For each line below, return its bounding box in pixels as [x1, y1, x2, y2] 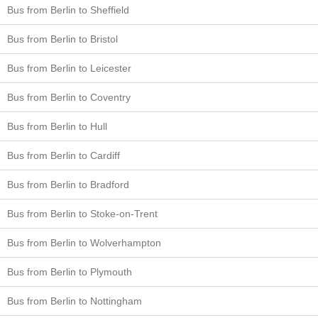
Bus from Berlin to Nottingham [7, 295, 142, 307]
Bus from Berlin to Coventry [7, 91, 131, 103]
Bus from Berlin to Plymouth [7, 265, 132, 278]
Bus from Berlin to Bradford [7, 178, 129, 190]
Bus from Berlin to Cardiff [7, 149, 120, 161]
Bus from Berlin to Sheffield [7, 4, 129, 16]
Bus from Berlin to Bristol [7, 33, 118, 45]
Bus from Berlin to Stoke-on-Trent [7, 207, 158, 219]
